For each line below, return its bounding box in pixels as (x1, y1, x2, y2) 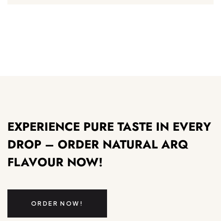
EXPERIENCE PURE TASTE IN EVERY (7, 117, 211, 135)
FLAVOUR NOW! (7, 153, 103, 171)
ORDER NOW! (31, 199, 83, 207)
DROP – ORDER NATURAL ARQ (7, 135, 188, 153)
